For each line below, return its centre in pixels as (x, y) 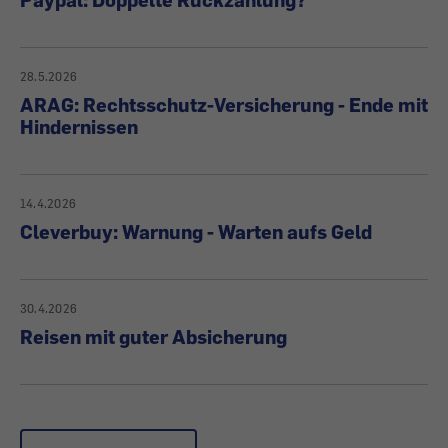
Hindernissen (79, 126)
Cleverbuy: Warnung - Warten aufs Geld (196, 231)
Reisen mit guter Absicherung (153, 336)
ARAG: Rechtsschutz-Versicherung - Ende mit (224, 104)
